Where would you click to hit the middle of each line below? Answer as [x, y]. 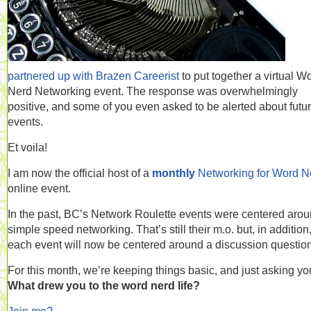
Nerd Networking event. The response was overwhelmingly [153, 91]
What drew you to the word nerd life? [104, 285]
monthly [175, 173]
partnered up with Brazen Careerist [93, 76]
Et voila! [27, 147]
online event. [39, 188]
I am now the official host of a [80, 173]
